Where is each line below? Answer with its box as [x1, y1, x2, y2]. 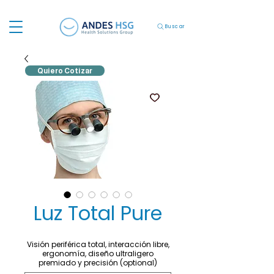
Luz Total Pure [34, 199, 162, 227]
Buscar [165, 23, 185, 30]
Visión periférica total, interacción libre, [26, 239, 169, 250]
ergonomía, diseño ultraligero [42, 248, 154, 259]
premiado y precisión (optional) [39, 257, 157, 268]
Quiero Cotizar [37, 66, 92, 75]
